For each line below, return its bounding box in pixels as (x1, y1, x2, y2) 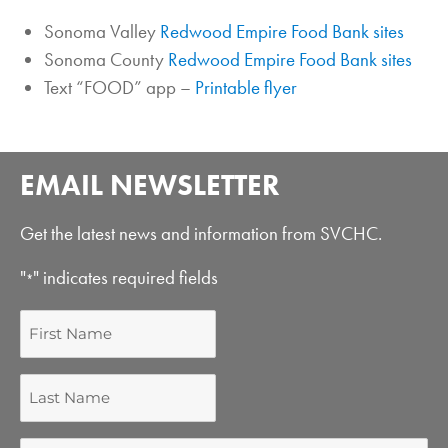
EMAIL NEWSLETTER (20, 166, 280, 204)
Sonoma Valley (43, 18, 160, 44)
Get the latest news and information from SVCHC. (20, 220, 382, 246)
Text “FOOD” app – (43, 74, 195, 100)
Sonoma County (43, 46, 168, 72)
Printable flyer (194, 74, 297, 100)
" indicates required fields (33, 264, 218, 290)
